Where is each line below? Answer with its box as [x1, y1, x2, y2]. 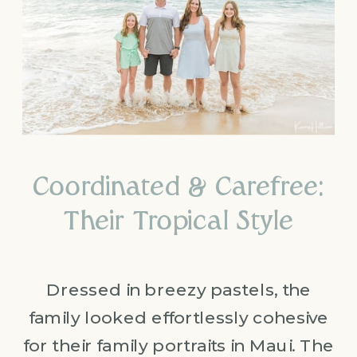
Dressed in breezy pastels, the [46, 279, 311, 300]
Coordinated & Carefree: [33, 175, 324, 202]
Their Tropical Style [63, 210, 294, 236]
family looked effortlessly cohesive [28, 307, 329, 328]
